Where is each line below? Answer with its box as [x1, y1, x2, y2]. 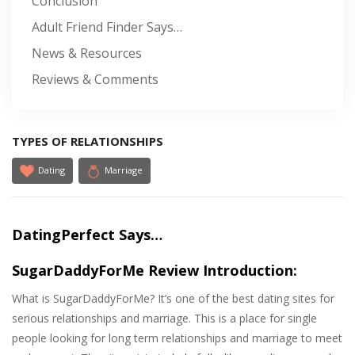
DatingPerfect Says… [12, 225, 162, 245]
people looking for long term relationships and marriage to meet [12, 330, 342, 346]
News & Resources [32, 44, 142, 63]
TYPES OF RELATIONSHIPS [12, 133, 163, 150]
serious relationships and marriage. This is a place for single [12, 311, 317, 326]
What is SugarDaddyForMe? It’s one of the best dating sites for [12, 291, 334, 307]
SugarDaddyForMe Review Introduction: [12, 261, 297, 281]
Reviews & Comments [32, 71, 158, 89]
